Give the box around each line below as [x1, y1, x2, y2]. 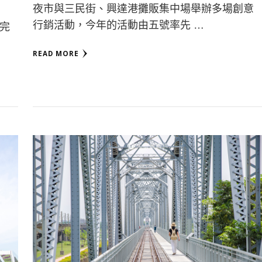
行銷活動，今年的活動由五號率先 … [32, 19, 204, 32]
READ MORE [32, 49, 79, 58]
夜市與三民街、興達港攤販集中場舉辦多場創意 [32, 3, 254, 15]
